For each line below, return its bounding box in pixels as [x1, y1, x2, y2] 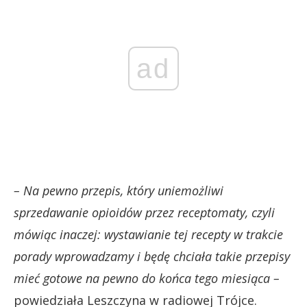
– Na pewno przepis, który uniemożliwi [14, 182, 223, 199]
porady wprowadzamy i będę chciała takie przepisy [14, 248, 290, 265]
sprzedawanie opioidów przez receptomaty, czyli [14, 204, 275, 221]
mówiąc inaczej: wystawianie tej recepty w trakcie [14, 226, 283, 243]
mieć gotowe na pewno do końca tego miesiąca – [14, 270, 280, 287]
